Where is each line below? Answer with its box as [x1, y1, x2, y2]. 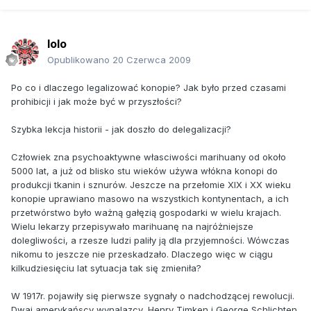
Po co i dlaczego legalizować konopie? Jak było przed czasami [11, 81, 286, 93]
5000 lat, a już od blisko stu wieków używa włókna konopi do [11, 165, 278, 176]
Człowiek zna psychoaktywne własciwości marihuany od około [11, 151, 286, 162]
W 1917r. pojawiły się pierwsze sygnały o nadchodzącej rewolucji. [11, 289, 294, 301]
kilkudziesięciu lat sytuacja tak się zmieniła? [11, 262, 201, 274]
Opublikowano [47, 53, 112, 65]
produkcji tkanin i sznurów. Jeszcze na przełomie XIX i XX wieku [11, 178, 291, 190]
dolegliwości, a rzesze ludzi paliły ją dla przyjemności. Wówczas [11, 234, 289, 246]
